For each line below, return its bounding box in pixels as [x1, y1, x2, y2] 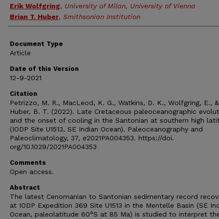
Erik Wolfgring [10, 2, 60, 10]
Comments [10, 159, 46, 166]
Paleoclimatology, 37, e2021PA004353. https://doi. [10, 134, 174, 142]
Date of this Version [10, 65, 79, 72]
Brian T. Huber [10, 13, 59, 21]
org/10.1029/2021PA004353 [10, 143, 97, 151]
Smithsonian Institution [63, 13, 140, 21]
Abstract [10, 184, 40, 191]
